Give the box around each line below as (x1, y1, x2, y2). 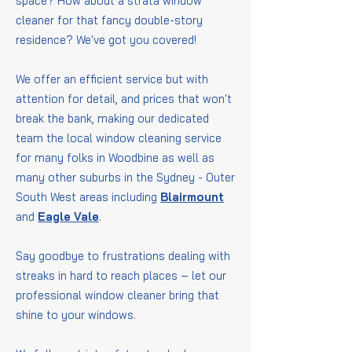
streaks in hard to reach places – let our (16, 268, 226, 283)
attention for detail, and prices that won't (16, 91, 232, 106)
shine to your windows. (16, 307, 136, 322)
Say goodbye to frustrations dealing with (16, 248, 230, 263)
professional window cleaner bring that (16, 288, 219, 302)
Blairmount (160, 189, 224, 204)
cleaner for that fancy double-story (16, 13, 203, 27)
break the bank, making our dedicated (16, 111, 209, 126)
